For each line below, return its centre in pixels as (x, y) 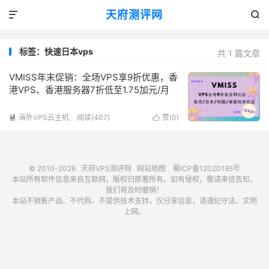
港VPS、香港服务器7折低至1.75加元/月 (89, 90)
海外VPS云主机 (44, 117)
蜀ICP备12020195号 (207, 168)
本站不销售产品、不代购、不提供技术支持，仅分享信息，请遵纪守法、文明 (134, 201)
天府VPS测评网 (106, 168)
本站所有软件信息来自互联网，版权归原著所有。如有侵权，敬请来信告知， (134, 179)
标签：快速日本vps (56, 51)
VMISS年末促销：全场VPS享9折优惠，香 (93, 77)
